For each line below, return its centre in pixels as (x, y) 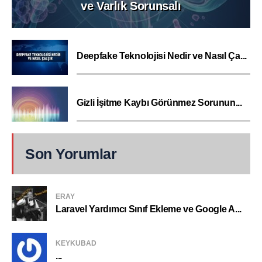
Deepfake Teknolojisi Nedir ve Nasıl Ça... (162, 56)
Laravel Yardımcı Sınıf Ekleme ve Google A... (149, 209)
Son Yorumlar (71, 154)
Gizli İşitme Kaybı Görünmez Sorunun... (159, 103)
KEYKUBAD (76, 244)
